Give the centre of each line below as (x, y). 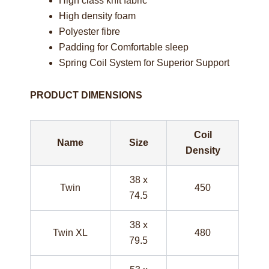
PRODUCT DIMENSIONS (86, 95)
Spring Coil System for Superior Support (144, 62)
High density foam (97, 16)
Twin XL (70, 232)
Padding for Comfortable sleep (124, 47)
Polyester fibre (89, 31)
